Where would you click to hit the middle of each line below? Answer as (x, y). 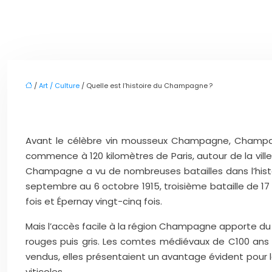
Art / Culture (59, 86)
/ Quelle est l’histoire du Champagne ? (146, 86)
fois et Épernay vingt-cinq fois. (94, 201)
